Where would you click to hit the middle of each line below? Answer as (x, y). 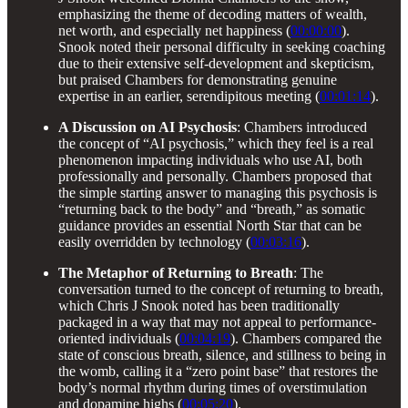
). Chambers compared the (306, 338)
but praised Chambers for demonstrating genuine (198, 79)
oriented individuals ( (119, 338)
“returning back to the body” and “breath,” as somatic (212, 209)
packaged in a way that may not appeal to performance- (217, 321)
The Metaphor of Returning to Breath (176, 272)
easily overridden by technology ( (154, 241)
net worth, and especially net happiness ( (174, 30)
